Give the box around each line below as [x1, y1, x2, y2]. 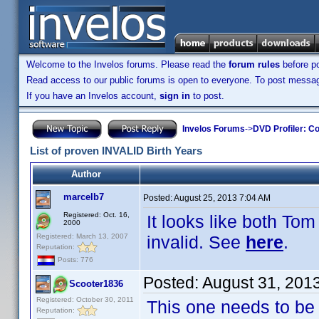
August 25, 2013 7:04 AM [174, 193, 271, 203]
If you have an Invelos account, [26, 90, 159, 101]
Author [71, 169, 101, 179]
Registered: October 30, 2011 [36, 296, 134, 303]
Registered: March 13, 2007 [36, 232, 128, 240]
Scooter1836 [69, 278, 123, 289]
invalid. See [147, 232, 246, 252]
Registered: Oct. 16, [63, 211, 130, 219]
